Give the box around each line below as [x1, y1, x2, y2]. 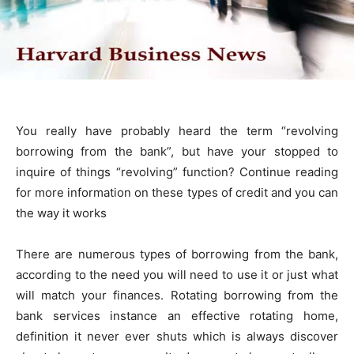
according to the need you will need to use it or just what [16, 266, 338, 282]
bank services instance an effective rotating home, [16, 307, 338, 323]
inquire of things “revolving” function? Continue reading [16, 164, 338, 179]
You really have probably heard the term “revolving [16, 122, 338, 138]
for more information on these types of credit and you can [16, 184, 338, 200]
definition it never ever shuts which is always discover [16, 328, 338, 344]
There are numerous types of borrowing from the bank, [16, 246, 338, 262]
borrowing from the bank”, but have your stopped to [16, 143, 338, 159]
